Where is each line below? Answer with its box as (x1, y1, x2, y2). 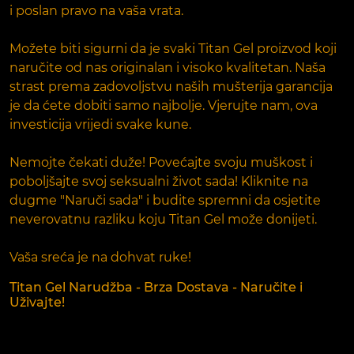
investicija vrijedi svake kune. (9, 116, 191, 132)
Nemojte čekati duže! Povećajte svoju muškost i (9, 154, 313, 170)
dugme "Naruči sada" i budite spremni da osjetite (9, 192, 321, 208)
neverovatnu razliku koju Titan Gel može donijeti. (9, 211, 317, 227)
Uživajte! (9, 294, 65, 310)
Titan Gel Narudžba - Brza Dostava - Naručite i (9, 279, 303, 295)
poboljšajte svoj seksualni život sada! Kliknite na (9, 173, 308, 189)
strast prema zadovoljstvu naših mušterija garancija (9, 78, 333, 94)
